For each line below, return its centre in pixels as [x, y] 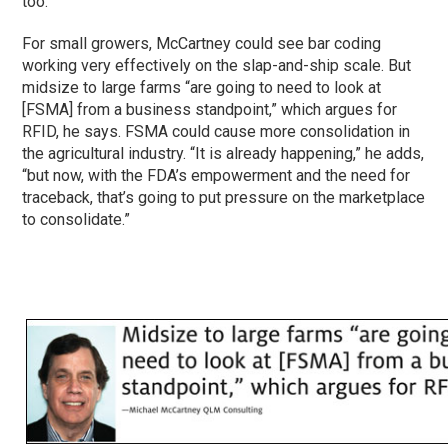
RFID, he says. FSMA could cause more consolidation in [216, 131]
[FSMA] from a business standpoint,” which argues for [210, 109]
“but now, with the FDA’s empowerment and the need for [216, 175]
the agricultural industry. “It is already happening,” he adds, [223, 153]
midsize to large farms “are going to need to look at [202, 87]
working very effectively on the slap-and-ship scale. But [217, 65]
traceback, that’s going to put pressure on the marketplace [224, 197]
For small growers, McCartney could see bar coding [202, 43]
